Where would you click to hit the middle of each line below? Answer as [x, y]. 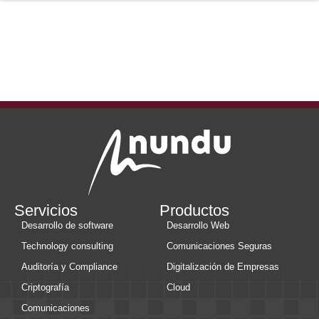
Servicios [46, 210]
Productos [194, 210]
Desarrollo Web [198, 225]
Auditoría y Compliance [69, 266]
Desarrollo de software [67, 225]
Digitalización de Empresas [223, 266]
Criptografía [45, 287]
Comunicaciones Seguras [219, 246]
